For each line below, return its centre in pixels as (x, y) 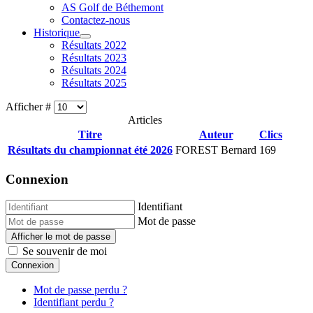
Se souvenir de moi (65, 252)
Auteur (216, 134)
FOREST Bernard (216, 150)
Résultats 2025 (94, 83)
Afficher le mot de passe (61, 237)
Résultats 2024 (94, 70)
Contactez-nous (96, 20)
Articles (145, 120)
